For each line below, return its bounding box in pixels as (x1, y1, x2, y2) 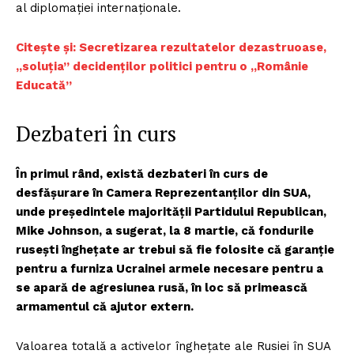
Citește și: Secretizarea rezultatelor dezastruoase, (16, 40, 326, 55)
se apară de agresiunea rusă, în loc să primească (16, 280, 307, 295)
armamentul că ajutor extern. (16, 299, 194, 314)
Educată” (16, 77, 72, 92)
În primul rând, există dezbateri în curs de (16, 166, 268, 181)
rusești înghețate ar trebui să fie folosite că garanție (16, 242, 334, 257)
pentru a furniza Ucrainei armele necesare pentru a (16, 261, 323, 276)
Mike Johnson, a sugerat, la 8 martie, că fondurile (16, 223, 314, 238)
